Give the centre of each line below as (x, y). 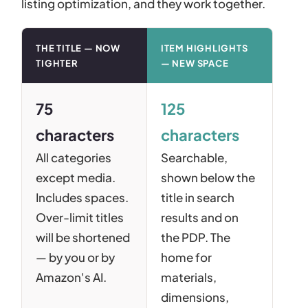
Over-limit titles (80, 217)
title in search (197, 197)
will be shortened (83, 237)
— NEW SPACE (195, 63)
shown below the (208, 177)
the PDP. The (195, 237)
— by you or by (76, 257)
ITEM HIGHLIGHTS (204, 48)
